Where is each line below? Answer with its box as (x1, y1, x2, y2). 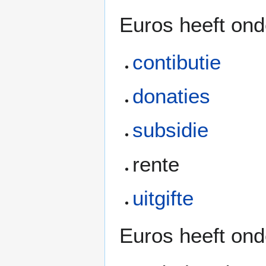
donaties (132, 84, 211, 108)
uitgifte (132, 186, 194, 210)
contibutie (132, 50, 221, 74)
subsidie (132, 118, 209, 142)
